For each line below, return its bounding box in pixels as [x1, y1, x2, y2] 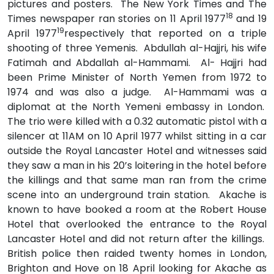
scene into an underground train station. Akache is [7, 187, 267, 202]
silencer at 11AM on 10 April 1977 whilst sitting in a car [7, 128, 267, 143]
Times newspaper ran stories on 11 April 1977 [7, 11, 226, 26]
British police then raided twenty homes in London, [7, 246, 267, 261]
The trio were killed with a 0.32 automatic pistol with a [7, 114, 267, 128]
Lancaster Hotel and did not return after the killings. [7, 231, 267, 246]
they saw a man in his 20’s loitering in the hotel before [7, 158, 267, 172]
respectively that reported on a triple [64, 26, 267, 40]
